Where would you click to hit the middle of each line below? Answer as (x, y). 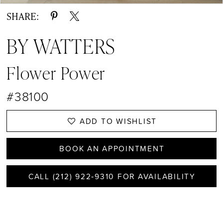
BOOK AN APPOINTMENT (112, 149)
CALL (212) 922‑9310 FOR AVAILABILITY (112, 176)
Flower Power (56, 73)
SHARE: (23, 16)
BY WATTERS (61, 46)
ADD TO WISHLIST (118, 121)
